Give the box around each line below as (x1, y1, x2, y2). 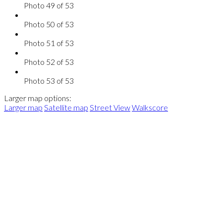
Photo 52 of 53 (24, 57, 74, 67)
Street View (90, 103, 130, 112)
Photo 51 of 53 (24, 38, 74, 48)
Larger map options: (4, 93, 71, 103)
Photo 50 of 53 (24, 19, 74, 29)
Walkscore (132, 103, 168, 112)
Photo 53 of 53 (24, 76, 74, 86)
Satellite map (44, 103, 88, 112)
